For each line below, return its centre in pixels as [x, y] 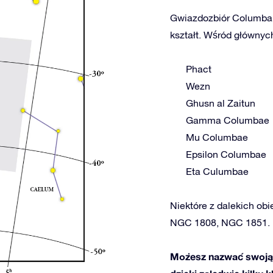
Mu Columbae [217, 137]
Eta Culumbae [217, 171]
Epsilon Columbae [226, 154]
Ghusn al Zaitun [221, 103]
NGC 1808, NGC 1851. [220, 222]
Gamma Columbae [228, 120]
